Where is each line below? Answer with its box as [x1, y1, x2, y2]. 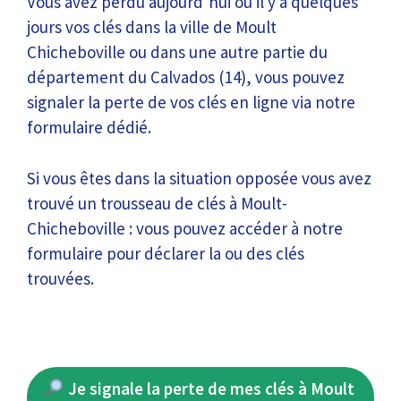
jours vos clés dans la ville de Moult [27, 16, 277, 38]
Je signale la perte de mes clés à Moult [64, 377, 354, 399]
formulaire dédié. [27, 116, 151, 138]
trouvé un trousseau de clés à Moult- [27, 192, 287, 214]
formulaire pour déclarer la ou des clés [27, 242, 304, 264]
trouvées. [27, 267, 94, 289]
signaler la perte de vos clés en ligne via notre [27, 91, 355, 113]
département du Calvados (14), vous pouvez [27, 66, 345, 88]
